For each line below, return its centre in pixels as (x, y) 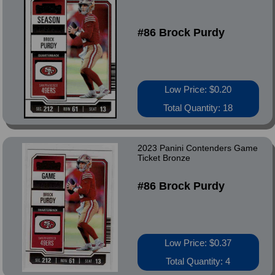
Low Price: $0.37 (198, 243)
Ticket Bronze (164, 158)
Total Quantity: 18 (198, 108)
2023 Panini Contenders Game (197, 148)
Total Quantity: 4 (198, 261)
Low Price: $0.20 (198, 89)
